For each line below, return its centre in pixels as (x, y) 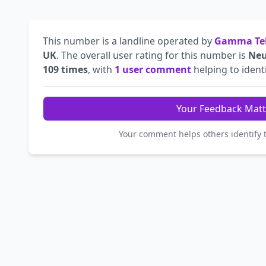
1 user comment (153, 70)
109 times (65, 70)
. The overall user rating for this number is (152, 56)
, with (101, 70)
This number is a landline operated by (129, 41)
